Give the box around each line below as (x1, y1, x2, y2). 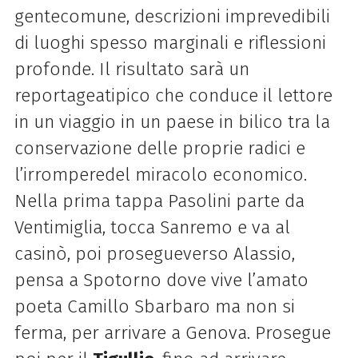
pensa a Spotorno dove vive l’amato (14, 268, 308, 291)
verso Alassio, (182, 242, 295, 265)
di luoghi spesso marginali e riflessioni (14, 31, 326, 54)
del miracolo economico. (104, 163, 307, 185)
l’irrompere (14, 163, 105, 185)
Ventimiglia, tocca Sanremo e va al (14, 216, 290, 238)
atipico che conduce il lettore (94, 84, 332, 106)
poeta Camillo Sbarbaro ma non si (14, 295, 295, 317)
